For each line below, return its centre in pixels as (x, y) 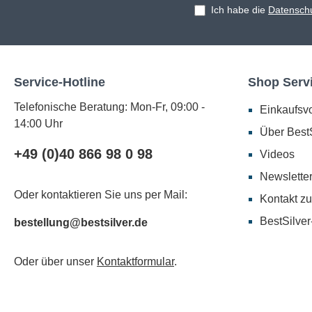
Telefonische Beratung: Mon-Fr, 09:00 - (109, 107)
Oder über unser (55, 262)
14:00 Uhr (38, 124)
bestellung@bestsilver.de (81, 223)
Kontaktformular (135, 262)
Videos (277, 155)
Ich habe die (240, 10)
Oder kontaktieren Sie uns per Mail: (101, 195)
